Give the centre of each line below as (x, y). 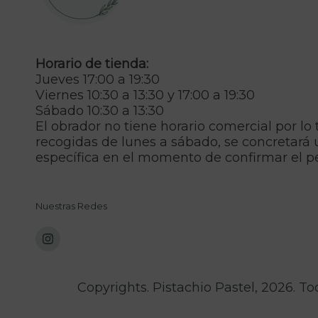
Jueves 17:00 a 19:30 (98, 80)
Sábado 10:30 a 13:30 (100, 111)
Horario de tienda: (92, 64)
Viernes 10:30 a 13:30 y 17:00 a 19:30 (145, 95)
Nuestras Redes (71, 207)
